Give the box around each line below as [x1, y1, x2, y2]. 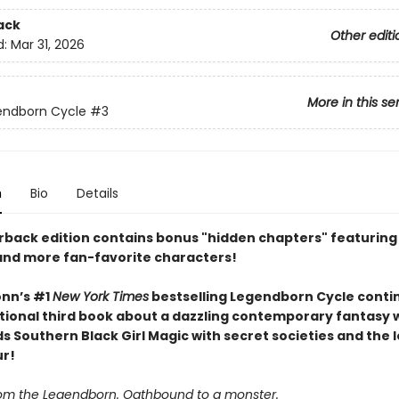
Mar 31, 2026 [10, 36, 85, 54]
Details [76, 184, 118, 202]
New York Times [52, 288, 149, 305]
